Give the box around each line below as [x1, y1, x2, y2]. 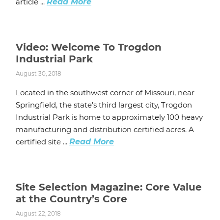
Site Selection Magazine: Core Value [16, 181, 202, 193]
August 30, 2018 [16, 70, 61, 78]
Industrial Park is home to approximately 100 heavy [16, 112, 203, 122]
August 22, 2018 [16, 210, 61, 218]
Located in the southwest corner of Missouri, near [16, 88, 194, 98]
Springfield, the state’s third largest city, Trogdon [16, 100, 192, 110]
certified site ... [16, 137, 69, 147]
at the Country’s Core [16, 193, 127, 205]
